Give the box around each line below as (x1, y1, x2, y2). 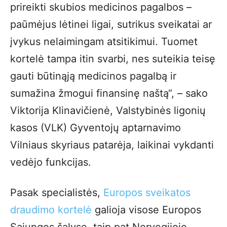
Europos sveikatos (103, 186, 191, 199)
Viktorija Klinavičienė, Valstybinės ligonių (10, 104, 206, 117)
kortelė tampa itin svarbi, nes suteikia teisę (10, 52, 215, 65)
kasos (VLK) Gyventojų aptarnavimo (10, 121, 181, 134)
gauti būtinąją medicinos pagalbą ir (10, 69, 176, 82)
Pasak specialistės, (10, 186, 103, 199)
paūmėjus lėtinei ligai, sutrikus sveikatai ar (10, 18, 212, 30)
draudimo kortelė (10, 203, 92, 216)
